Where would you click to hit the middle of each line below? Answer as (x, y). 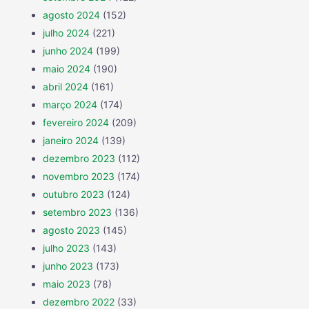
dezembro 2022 (79, 301)
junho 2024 (68, 50)
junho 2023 (68, 266)
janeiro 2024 (71, 140)
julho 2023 (66, 248)
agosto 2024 (71, 14)
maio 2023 (67, 283)
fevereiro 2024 (76, 122)
